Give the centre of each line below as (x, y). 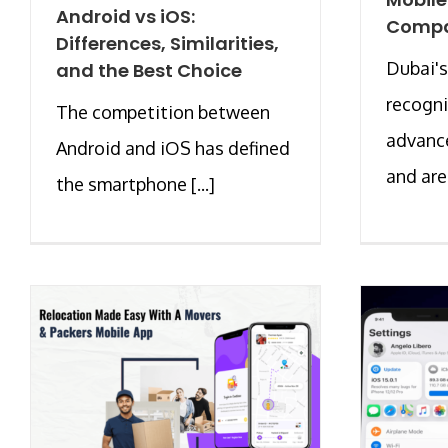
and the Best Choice (149, 71)
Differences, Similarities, (167, 44)
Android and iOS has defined (173, 148)
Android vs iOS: (125, 17)
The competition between (163, 112)
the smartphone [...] (135, 184)
